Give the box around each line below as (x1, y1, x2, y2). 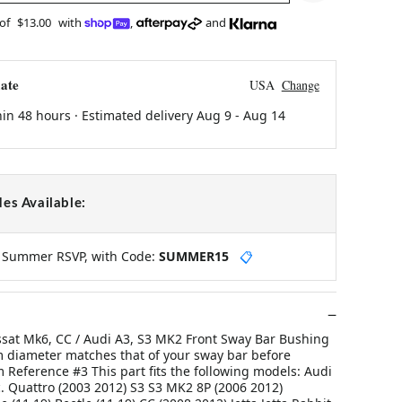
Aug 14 (242, 106, 285, 124)
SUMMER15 (158, 247, 229, 265)
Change (281, 75, 319, 93)
